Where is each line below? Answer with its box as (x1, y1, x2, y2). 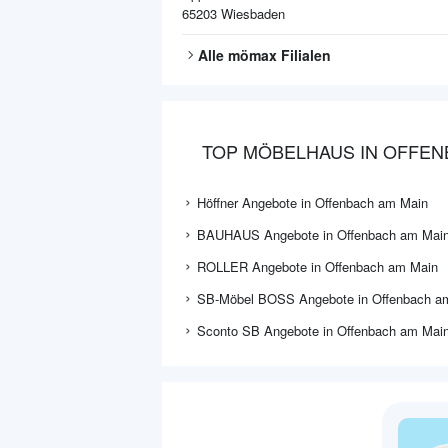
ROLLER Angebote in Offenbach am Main (197, 257, 438, 276)
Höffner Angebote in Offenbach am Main (197, 193, 428, 212)
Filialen (277, 45, 331, 65)
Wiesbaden (221, 4, 285, 23)
